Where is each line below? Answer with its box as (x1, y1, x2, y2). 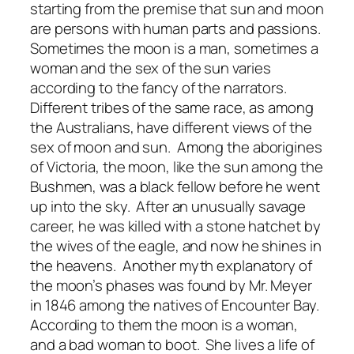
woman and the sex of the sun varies (30, 57, 271, 78)
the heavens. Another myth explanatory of (30, 254, 312, 276)
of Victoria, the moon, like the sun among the (30, 156, 323, 177)
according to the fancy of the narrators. (30, 77, 290, 98)
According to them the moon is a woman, (30, 314, 299, 335)
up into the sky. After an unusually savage (30, 195, 306, 217)
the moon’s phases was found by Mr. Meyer (30, 274, 312, 296)
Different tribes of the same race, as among (30, 96, 314, 118)
